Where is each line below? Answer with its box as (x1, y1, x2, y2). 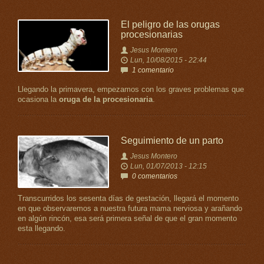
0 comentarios (131, 172, 177, 180)
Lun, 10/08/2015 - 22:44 (130, 56, 207, 64)
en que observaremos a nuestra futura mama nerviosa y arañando (18, 204, 242, 213)
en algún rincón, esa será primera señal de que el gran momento (18, 214, 237, 223)
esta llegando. (18, 225, 65, 233)
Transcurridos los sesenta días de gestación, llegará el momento (18, 194, 239, 203)
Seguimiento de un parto (120, 136, 223, 146)
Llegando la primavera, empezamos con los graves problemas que (18, 85, 244, 94)
